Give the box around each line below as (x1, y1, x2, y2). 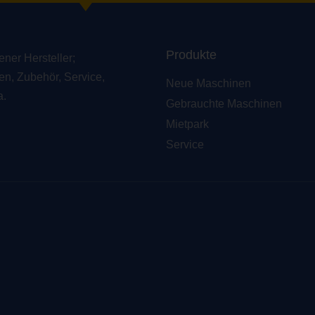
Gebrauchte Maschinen (166, 98, 282, 110)
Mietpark (166, 118, 209, 130)
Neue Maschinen (166, 77, 251, 89)
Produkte (166, 48, 217, 62)
